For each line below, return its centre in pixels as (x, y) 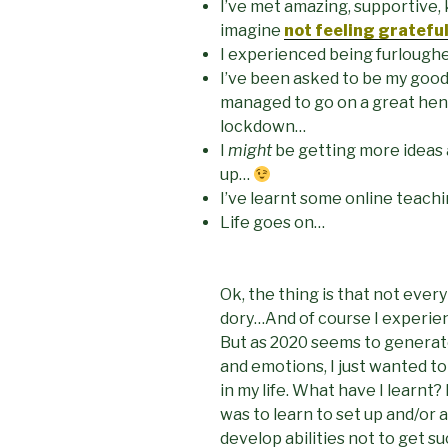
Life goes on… (272, 222)
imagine (252, 30)
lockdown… (263, 126)
